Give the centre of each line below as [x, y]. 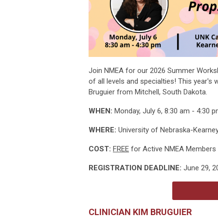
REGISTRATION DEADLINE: [135, 168]
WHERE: [102, 130]
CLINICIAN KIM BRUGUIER [140, 212]
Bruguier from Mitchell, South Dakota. [148, 92]
